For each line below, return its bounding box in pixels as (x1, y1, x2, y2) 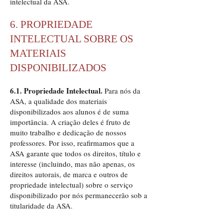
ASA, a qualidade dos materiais (10, 96, 107, 106)
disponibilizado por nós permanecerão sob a (10, 190, 147, 200)
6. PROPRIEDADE (10, 18, 93, 30)
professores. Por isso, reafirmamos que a (10, 138, 134, 148)
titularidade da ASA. (10, 201, 73, 211)
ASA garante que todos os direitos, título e (10, 148, 141, 158)
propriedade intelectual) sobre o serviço (10, 180, 133, 190)
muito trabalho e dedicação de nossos (10, 127, 126, 137)
